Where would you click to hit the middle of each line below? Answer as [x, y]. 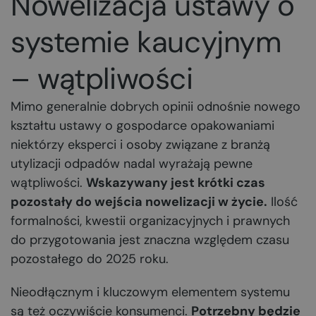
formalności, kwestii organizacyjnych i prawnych [150, 221]
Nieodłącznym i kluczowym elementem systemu [150, 292]
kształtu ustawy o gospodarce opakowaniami [142, 126]
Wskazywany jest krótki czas [176, 183]
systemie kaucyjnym [146, 42]
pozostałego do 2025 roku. [90, 259]
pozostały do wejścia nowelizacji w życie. [139, 202]
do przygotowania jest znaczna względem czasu [150, 240]
